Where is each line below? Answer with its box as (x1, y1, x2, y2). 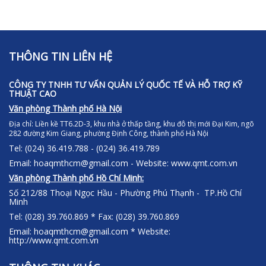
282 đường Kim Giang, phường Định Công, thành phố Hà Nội (9, 128, 208, 139)
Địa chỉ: (9, 119, 35, 129)
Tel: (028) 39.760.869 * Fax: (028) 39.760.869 (9, 211, 179, 223)
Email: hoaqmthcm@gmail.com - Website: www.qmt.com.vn (9, 157, 237, 169)
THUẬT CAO (9, 88, 56, 100)
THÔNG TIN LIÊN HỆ (9, 49, 112, 64)
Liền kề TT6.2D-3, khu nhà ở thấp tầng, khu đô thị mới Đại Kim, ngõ (35, 119, 254, 129)
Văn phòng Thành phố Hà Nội (9, 103, 122, 115)
